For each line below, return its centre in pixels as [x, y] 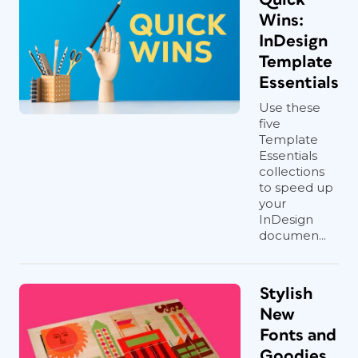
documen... [292, 235]
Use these [290, 107]
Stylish [286, 294]
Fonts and [298, 335]
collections [292, 171]
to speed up [296, 187]
